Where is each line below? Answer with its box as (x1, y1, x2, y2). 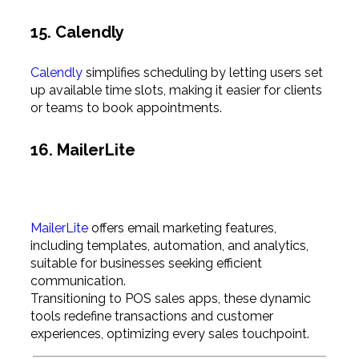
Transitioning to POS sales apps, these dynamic (30, 290, 311, 306)
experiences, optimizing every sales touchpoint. (30, 325, 309, 341)
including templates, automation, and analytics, (30, 237, 309, 253)
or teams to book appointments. (30, 100, 222, 116)
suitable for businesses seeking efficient (30, 255, 262, 271)
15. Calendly (30, 22, 124, 42)
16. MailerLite (30, 139, 135, 159)
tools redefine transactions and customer (30, 308, 273, 324)
